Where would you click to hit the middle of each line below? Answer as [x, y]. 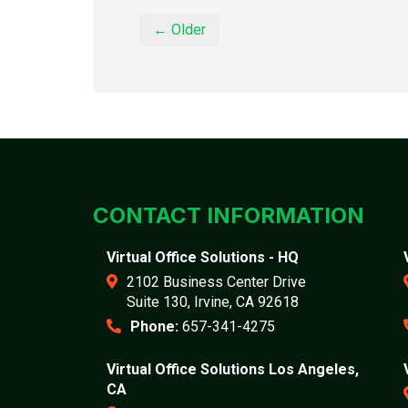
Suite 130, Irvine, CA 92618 [213, 302]
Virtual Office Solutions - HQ [203, 257]
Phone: [154, 326]
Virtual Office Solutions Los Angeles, [233, 369]
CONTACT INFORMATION [229, 215]
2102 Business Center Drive [216, 282]
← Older [179, 30]
